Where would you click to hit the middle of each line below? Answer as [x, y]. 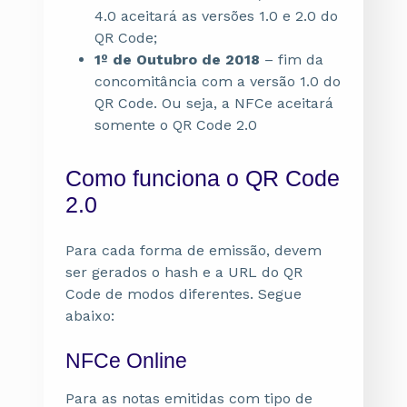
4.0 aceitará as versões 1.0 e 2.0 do [216, 16]
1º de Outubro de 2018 [179, 60]
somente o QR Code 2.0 [176, 125]
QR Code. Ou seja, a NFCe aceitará [214, 103]
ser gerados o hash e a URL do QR [184, 272]
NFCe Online [126, 361]
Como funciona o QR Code [203, 178]
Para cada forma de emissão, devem [194, 250]
